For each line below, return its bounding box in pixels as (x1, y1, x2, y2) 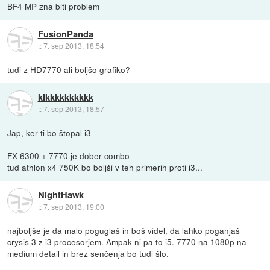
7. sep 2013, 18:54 (43, 40, 104, 51)
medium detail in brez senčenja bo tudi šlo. (7, 247, 169, 260)
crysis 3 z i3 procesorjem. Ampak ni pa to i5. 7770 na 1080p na (7, 236, 247, 248)
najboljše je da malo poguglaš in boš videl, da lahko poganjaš (7, 224, 240, 237)
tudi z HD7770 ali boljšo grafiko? (7, 63, 131, 76)
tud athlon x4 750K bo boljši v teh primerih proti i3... (7, 161, 203, 174)
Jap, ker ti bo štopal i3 (7, 127, 92, 139)
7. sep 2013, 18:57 (43, 103, 104, 114)
